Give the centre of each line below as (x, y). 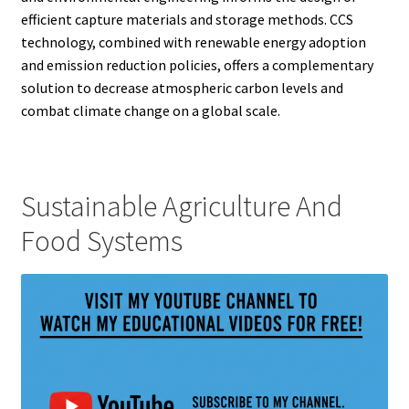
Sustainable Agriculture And (181, 207)
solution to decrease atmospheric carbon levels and (182, 87)
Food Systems (101, 241)
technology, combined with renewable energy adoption (193, 42)
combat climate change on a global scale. (150, 110)
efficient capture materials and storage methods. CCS (187, 19)
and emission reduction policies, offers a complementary (197, 64)
